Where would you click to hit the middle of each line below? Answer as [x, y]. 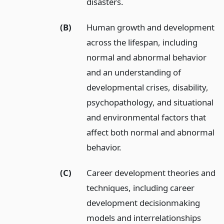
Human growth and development [151, 27]
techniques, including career [141, 187]
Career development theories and [151, 172]
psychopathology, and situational [150, 102]
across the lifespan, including [142, 42]
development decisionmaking [143, 202]
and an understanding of [134, 72]
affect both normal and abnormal [151, 132]
